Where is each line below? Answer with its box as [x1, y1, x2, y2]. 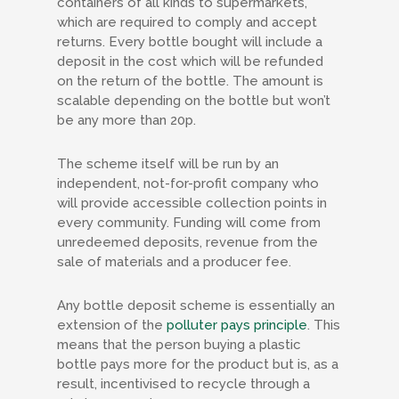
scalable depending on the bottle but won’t [57, 93, 330, 109]
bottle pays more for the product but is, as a [57, 356, 338, 372]
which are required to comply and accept [57, 14, 317, 30]
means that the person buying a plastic [57, 337, 301, 353]
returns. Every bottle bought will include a [57, 34, 322, 50]
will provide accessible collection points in [57, 195, 327, 211]
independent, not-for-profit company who [57, 175, 319, 191]
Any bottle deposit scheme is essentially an [57, 297, 335, 313]
